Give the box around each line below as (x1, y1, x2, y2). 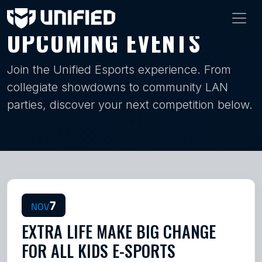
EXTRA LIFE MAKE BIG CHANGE (22, 219, 216, 243)
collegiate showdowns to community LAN (7, 80, 228, 94)
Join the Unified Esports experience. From (7, 63, 231, 77)
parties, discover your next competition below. (7, 98, 253, 112)
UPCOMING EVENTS (7, 25, 201, 60)
